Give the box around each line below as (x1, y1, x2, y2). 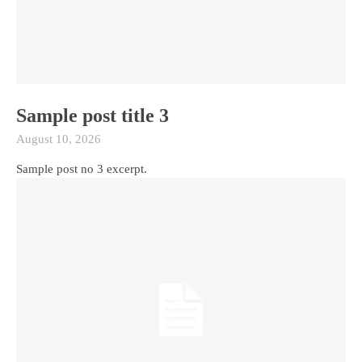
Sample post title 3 (16, 104, 169, 126)
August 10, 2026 (16, 132, 101, 145)
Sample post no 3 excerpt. (16, 162, 147, 175)
